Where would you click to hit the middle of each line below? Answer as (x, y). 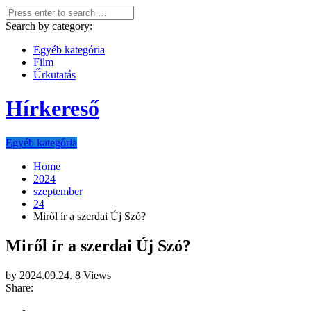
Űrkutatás (54, 75)
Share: (19, 287)
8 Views (93, 275)
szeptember (58, 191)
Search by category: (49, 26)
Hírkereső (52, 109)
